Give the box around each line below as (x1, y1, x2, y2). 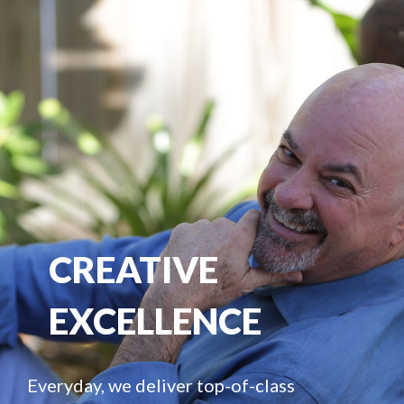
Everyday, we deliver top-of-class (27, 374, 295, 397)
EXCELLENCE (49, 299, 262, 344)
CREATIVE (49, 248, 218, 292)
